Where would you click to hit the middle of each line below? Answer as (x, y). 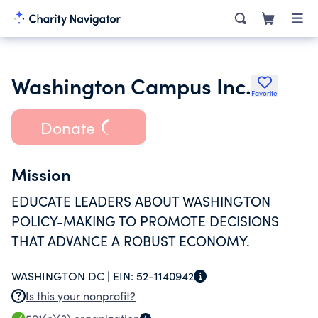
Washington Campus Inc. (131, 85)
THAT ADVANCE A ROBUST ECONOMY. (131, 241)
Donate (67, 127)
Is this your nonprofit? (81, 296)
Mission (41, 174)
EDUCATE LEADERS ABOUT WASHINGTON (141, 201)
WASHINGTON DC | (62, 276)
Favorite (264, 93)
